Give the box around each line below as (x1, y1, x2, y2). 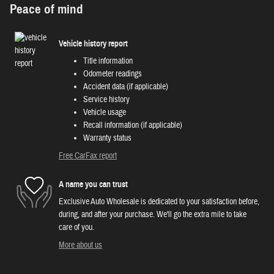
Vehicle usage (83, 107, 126, 119)
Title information (83, 56, 133, 67)
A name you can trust (59, 179, 128, 190)
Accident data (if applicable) (83, 81, 168, 93)
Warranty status (83, 133, 131, 144)
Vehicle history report (59, 38, 128, 49)
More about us (59, 240, 102, 251)
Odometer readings (83, 68, 142, 80)
